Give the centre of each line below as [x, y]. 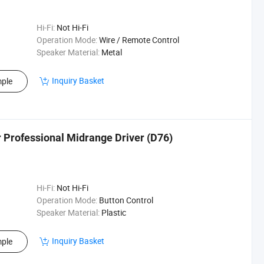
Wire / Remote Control [139, 40]
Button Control [126, 200]
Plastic [113, 212]
